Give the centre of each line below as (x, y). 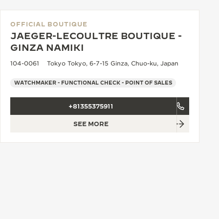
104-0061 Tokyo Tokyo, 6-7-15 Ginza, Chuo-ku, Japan (94, 63)
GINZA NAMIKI (47, 48)
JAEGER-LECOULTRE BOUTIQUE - (96, 36)
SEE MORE (91, 124)
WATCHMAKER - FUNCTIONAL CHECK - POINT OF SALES (93, 83)
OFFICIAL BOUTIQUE (49, 24)
